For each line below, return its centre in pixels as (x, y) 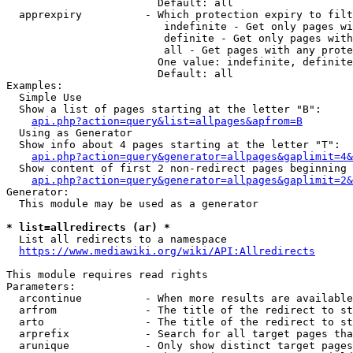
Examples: (35, 85)
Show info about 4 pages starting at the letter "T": (173, 145)
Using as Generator (69, 133)
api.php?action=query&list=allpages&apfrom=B (167, 121)
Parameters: (41, 286)
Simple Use (44, 97)
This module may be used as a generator (132, 204)
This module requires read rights (107, 275)
